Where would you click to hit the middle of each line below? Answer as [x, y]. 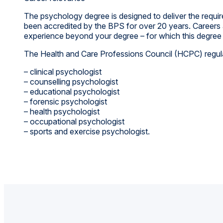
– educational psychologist [72, 91]
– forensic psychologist [65, 101]
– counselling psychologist [71, 81]
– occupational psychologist [74, 121]
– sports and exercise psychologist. [87, 131]
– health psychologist [62, 111]
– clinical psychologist [63, 71]
